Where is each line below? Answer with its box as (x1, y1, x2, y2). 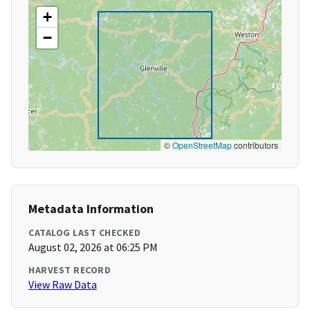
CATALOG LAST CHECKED (28, 226, 140, 239)
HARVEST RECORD (28, 264, 111, 277)
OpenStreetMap (172, 139, 232, 152)
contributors (232, 139, 278, 152)
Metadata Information (28, 201, 154, 217)
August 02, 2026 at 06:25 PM (28, 240, 158, 255)
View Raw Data (28, 277, 97, 292)
